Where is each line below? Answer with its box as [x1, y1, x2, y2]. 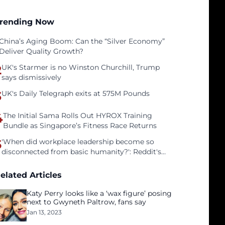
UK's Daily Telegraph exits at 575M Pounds [2, 89, 150, 98]
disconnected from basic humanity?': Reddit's [2, 147, 162, 156]
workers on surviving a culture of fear [2, 157, 134, 166]
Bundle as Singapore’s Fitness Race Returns [3, 121, 157, 130]
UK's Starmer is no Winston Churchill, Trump [2, 63, 160, 72]
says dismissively [2, 73, 62, 82]
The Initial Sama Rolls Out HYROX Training [3, 111, 153, 120]
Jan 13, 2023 [27, 208, 62, 216]
